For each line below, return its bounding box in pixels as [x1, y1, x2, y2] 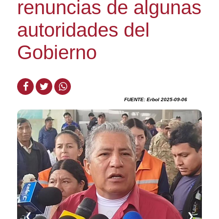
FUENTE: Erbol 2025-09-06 [124, 97, 187, 102]
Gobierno [17, 42, 97, 63]
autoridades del [17, 19, 150, 41]
